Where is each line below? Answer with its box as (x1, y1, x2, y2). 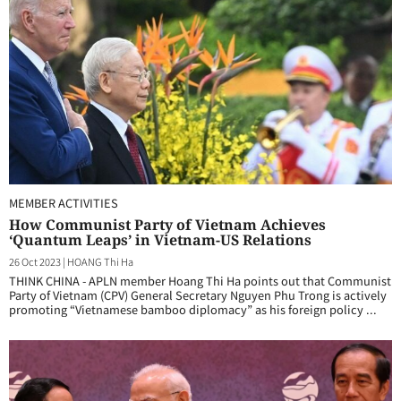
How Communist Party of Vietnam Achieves (9, 215, 326, 235)
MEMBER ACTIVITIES (9, 194, 118, 211)
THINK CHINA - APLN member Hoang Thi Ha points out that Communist (9, 272, 391, 289)
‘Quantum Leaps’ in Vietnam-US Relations (9, 230, 311, 250)
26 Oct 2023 (9, 254, 61, 269)
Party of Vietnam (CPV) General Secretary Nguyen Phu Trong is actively (9, 286, 387, 303)
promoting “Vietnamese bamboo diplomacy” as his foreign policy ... (9, 301, 377, 318)
